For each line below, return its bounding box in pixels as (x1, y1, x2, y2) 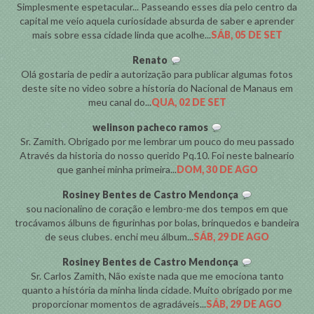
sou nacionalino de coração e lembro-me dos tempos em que (26, 203, 288, 214)
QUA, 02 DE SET (151, 96, 226, 108)
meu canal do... (88, 96, 151, 108)
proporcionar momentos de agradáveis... (32, 298, 206, 310)
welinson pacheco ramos (92, 121, 208, 133)
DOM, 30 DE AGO (176, 163, 258, 175)
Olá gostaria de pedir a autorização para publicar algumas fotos (21, 68, 293, 80)
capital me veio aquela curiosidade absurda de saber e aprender (20, 15, 294, 27)
